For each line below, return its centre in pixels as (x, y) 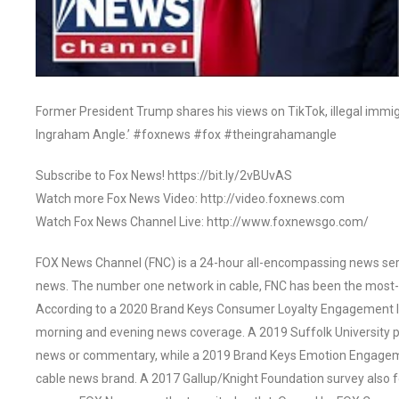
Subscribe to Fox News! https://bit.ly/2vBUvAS (164, 175)
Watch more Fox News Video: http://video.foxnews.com (190, 198)
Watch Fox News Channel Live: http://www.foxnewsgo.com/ (202, 221)
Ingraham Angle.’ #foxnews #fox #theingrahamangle (186, 134)
